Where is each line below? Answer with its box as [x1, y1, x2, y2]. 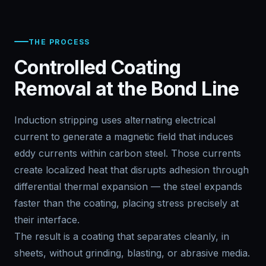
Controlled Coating [14, 55, 181, 79]
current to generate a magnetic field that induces [14, 130, 233, 142]
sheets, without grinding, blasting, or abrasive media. [14, 246, 250, 259]
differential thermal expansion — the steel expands [14, 180, 242, 192]
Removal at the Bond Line [14, 77, 239, 100]
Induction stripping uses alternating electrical [14, 113, 216, 126]
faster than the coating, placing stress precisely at [14, 197, 239, 209]
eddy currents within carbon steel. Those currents [14, 147, 241, 159]
